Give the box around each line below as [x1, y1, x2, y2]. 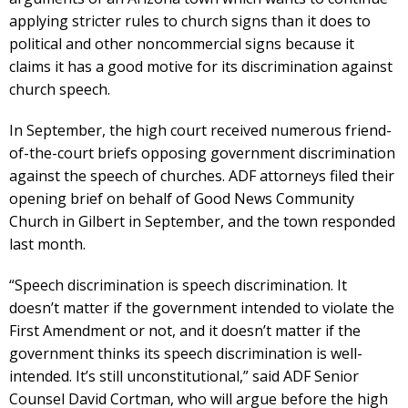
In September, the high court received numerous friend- [9, 120, 392, 140]
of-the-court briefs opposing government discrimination [9, 143, 395, 163]
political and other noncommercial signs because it [9, 34, 354, 54]
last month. [9, 234, 86, 254]
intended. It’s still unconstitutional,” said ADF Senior [9, 366, 359, 386]
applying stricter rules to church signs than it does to [9, 11, 371, 31]
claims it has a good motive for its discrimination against [9, 56, 393, 76]
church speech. [9, 79, 110, 99]
